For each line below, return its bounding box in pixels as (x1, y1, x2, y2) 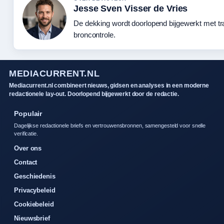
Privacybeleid (14, 186, 55, 194)
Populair (14, 109, 42, 117)
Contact (14, 158, 37, 166)
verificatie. (14, 130, 38, 136)
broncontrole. (73, 30, 115, 39)
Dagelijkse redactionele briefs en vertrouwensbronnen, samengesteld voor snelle (14, 122, 206, 128)
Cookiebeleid (14, 200, 54, 208)
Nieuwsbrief (14, 214, 50, 222)
